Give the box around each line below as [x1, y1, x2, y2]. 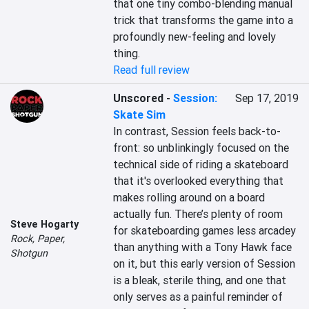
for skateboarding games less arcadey [113, 223, 297, 237]
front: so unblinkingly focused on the [113, 141, 290, 154]
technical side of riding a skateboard [113, 157, 289, 171]
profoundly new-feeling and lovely [113, 30, 277, 43]
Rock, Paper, [10, 232, 65, 245]
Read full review [113, 63, 190, 77]
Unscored [113, 91, 164, 105]
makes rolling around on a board [113, 190, 266, 204]
